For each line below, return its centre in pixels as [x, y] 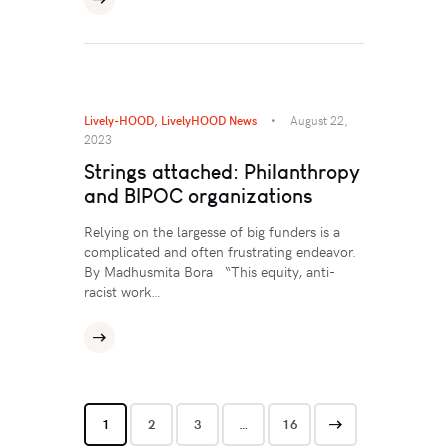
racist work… [122, 292]
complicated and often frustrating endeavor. [220, 252]
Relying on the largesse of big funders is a [212, 232]
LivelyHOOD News [209, 120]
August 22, [319, 120]
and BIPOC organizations [198, 196]
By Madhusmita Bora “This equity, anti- [209, 272]
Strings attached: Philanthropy [222, 172]
